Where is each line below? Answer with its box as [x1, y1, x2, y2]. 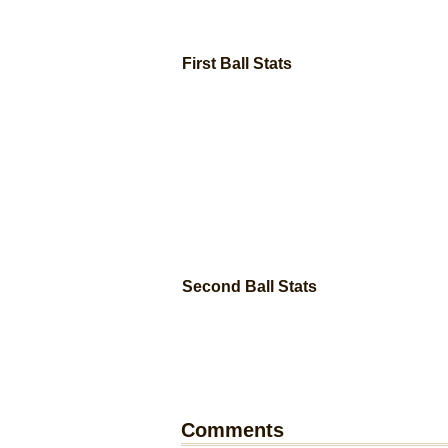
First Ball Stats [182, 55, 292, 73]
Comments [181, 419, 284, 442]
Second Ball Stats [182, 278, 317, 296]
